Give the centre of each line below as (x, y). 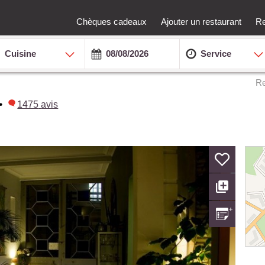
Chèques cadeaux (112, 21)
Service (216, 53)
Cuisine (21, 53)
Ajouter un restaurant (201, 21)
